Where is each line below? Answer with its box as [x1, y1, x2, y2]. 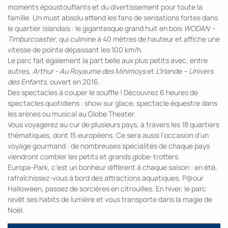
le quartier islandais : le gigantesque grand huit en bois [8, 23, 184, 33]
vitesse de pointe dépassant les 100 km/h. [8, 45, 143, 54]
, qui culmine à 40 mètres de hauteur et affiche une [55, 34, 220, 44]
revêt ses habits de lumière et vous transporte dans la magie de [8, 194, 212, 204]
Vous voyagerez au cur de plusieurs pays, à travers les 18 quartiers [8, 120, 219, 129]
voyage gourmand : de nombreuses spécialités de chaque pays [8, 141, 210, 151]
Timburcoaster [8, 34, 55, 44]
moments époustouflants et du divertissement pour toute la [8, 2, 203, 12]
